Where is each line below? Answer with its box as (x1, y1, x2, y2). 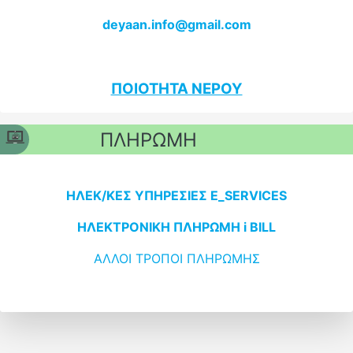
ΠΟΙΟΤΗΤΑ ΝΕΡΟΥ (110, 79, 243, 98)
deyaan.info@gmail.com (102, 16, 251, 32)
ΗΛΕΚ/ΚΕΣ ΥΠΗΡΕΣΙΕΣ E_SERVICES (66, 188, 287, 204)
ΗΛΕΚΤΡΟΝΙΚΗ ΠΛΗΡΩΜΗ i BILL (77, 219, 276, 236)
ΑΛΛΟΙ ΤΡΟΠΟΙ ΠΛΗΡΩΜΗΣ (93, 251, 260, 267)
